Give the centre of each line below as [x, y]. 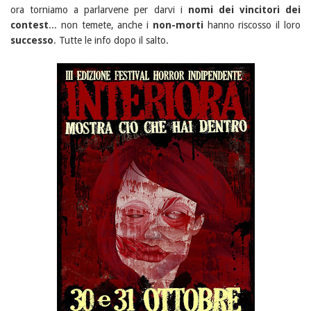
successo [32, 41]
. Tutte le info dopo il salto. [111, 41]
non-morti [178, 25]
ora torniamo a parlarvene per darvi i [99, 10]
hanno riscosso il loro [252, 25]
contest [30, 25]
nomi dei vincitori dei [244, 10]
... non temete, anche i [101, 25]
